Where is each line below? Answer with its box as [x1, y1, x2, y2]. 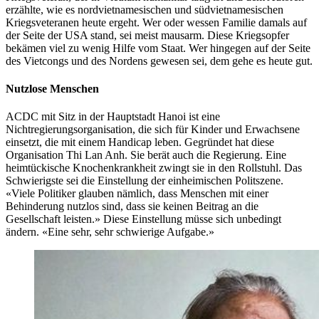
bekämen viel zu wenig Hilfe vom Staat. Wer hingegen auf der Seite [6, 41, 310, 54]
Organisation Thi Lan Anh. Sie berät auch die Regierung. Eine [6, 149, 286, 162]
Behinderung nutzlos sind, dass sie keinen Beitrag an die [6, 200, 258, 213]
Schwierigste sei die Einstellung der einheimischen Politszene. [6, 174, 283, 187]
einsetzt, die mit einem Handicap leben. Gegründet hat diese [6, 136, 274, 149]
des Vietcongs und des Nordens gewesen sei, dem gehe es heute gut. [6, 54, 313, 67]
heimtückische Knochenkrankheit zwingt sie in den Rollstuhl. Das [6, 162, 302, 174]
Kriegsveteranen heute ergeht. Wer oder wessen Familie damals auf [6, 16, 307, 28]
